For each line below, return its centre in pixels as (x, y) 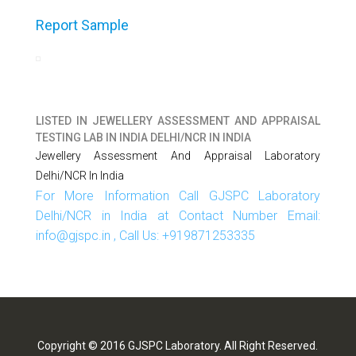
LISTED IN (64, 121)
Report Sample (82, 25)
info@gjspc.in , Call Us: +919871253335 (145, 236)
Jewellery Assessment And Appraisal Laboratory (178, 156)
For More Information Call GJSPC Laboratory (178, 196)
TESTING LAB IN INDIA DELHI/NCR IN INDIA (143, 138)
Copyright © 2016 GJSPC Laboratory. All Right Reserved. (178, 346)
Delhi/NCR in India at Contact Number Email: (178, 216)
